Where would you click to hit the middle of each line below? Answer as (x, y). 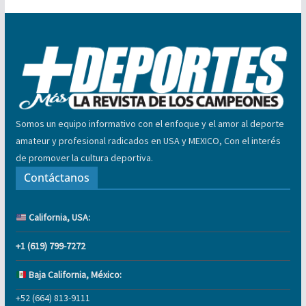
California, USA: (58, 218)
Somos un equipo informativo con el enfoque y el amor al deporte (150, 124)
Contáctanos (56, 178)
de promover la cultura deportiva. (84, 158)
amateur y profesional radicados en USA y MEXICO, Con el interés (148, 141)
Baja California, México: (74, 275)
